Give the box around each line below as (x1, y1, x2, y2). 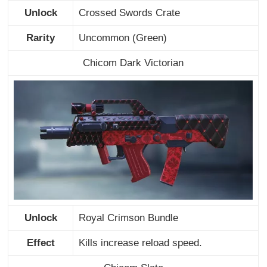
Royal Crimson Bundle (78, 212, 178, 223)
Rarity (26, 32, 55, 44)
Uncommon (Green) (78, 32, 167, 44)
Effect (26, 237, 55, 249)
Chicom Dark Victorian (83, 57, 184, 69)
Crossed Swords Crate (78, 7, 180, 18)
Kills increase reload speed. (78, 237, 202, 249)
